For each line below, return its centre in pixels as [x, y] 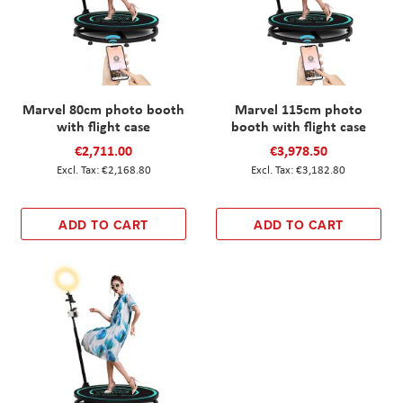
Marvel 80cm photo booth [104, 109]
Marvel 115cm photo [298, 109]
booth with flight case [298, 126]
